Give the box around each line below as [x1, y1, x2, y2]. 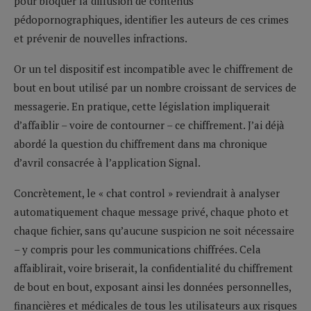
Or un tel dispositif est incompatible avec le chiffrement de [14, 61, 293, 76]
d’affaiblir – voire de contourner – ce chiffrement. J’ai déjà [14, 117, 285, 132]
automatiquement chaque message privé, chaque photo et [14, 204, 289, 219]
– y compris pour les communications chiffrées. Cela [14, 242, 261, 256]
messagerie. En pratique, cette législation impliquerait [14, 99, 270, 113]
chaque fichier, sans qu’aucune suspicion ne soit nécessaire [14, 223, 294, 237]
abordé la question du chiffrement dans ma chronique [14, 136, 267, 151]
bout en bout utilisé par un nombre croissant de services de [14, 80, 296, 94]
